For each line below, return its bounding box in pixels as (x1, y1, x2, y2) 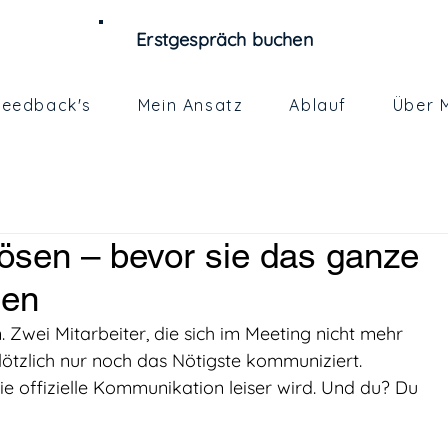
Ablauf (289, 95, 347, 115)
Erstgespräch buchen (136, 28, 313, 51)
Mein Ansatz (137, 95, 244, 115)
